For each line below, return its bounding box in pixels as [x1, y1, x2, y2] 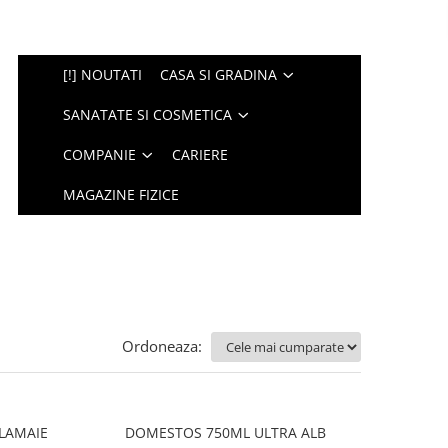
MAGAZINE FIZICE [63, 185, 180, 204]
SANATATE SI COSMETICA [63, 105, 233, 124]
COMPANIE [63, 145, 137, 164]
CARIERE [172, 145, 229, 164]
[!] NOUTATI [63, 65, 143, 84]
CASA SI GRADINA [160, 65, 278, 84]
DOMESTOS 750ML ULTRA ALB [125, 423, 327, 442]
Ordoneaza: [122, 336, 202, 356]
